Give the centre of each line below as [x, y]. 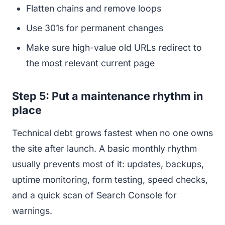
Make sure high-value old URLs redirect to [114, 47]
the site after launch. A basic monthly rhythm [104, 148]
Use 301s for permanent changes [95, 28]
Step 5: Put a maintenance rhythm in [107, 96]
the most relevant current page [90, 63]
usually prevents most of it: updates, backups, [108, 164]
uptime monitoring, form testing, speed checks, [110, 179]
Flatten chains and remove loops [94, 8]
